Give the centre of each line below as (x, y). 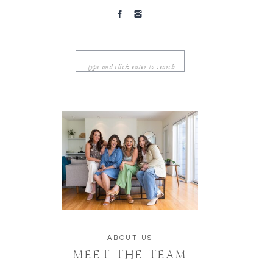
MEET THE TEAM (130, 254)
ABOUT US (130, 238)
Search (92, 59)
